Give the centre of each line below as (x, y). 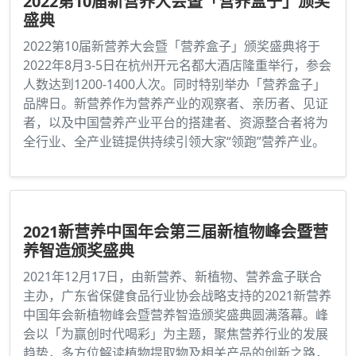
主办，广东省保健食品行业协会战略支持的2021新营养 (177, 296)
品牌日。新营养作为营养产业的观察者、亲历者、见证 (176, 104)
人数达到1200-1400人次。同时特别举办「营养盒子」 (174, 85)
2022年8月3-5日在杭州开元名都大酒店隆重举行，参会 (177, 66)
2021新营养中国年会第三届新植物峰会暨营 (176, 232)
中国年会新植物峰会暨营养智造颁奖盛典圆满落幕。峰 (176, 315)
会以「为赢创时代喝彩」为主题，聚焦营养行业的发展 (176, 334)
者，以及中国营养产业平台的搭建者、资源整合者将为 (176, 123)
